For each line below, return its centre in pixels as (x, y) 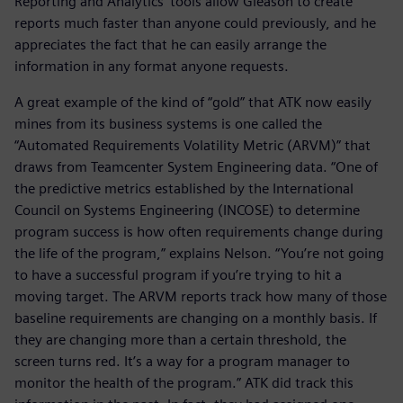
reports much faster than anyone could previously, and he (195, 23)
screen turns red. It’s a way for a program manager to (182, 362)
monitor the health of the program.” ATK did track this (184, 383)
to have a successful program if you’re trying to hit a (178, 275)
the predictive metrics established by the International (184, 189)
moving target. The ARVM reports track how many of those (201, 297)
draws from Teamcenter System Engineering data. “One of (196, 167)
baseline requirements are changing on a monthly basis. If (196, 318)
